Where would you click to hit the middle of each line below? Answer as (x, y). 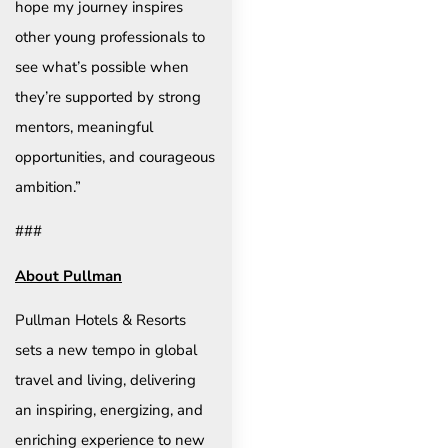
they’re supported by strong (108, 97)
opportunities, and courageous (115, 157)
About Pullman (68, 275)
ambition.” (48, 187)
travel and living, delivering (105, 380)
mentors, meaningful (84, 127)
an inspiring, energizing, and (109, 410)
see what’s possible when (102, 67)
